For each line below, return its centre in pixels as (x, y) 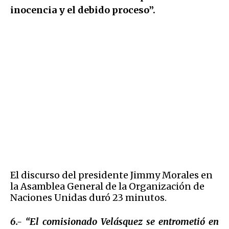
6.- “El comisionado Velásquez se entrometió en (114, 221)
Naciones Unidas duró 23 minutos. (88, 197)
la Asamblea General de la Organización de (107, 186)
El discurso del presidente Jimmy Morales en (111, 175)
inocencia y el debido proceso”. (83, 10)
